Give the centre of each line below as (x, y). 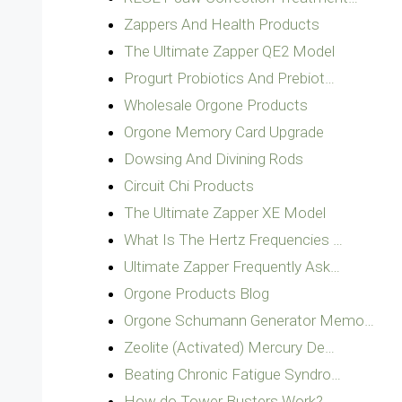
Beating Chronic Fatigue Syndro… (232, 374)
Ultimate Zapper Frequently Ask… (232, 267)
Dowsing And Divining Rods (214, 159)
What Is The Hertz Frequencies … (233, 240)
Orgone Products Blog (197, 293)
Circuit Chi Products (189, 186)
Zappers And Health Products (222, 24)
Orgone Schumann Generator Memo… (249, 320)
